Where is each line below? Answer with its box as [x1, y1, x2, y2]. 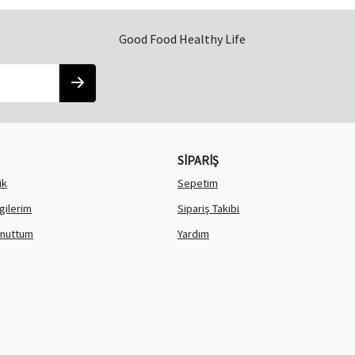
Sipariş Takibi [177, 201, 239, 216]
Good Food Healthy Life [119, 31, 246, 48]
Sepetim [177, 176, 218, 191]
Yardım [177, 227, 209, 242]
